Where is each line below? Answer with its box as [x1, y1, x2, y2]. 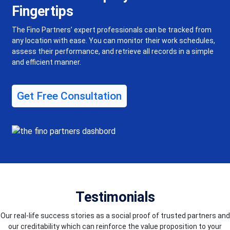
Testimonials [75, 189, 155, 206]
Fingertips [12, 3, 74, 20]
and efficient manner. [12, 58, 82, 67]
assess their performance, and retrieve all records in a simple [12, 47, 214, 56]
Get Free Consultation [17, 90, 122, 103]
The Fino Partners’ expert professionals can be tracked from [12, 26, 212, 34]
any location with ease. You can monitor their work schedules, [12, 36, 216, 45]
